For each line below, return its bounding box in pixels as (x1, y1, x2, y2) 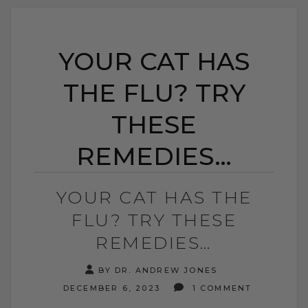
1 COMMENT (188, 283, 252, 293)
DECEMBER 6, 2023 (59, 283, 160, 293)
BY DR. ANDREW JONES (98, 265, 218, 275)
